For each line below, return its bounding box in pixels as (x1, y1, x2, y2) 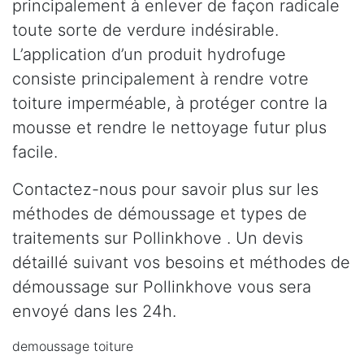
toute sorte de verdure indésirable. (12, 20, 279, 41)
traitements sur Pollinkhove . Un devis (12, 228, 303, 249)
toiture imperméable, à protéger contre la (12, 93, 327, 114)
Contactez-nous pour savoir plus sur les (12, 180, 318, 200)
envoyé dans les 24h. (12, 301, 176, 322)
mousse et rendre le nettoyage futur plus (12, 118, 327, 138)
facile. (12, 142, 58, 162)
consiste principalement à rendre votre (12, 69, 309, 89)
